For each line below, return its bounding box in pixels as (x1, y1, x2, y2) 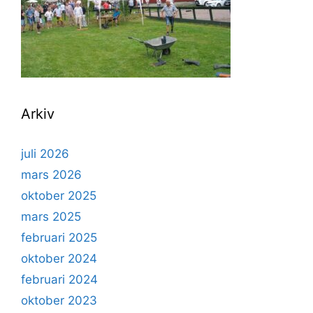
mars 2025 (21, 210, 81, 224)
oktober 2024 (21, 252, 97, 266)
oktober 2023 (21, 293, 97, 308)
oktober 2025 (21, 189, 96, 203)
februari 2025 (21, 231, 97, 245)
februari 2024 (21, 272, 98, 287)
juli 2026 (21, 147, 69, 161)
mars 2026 (21, 168, 82, 182)
